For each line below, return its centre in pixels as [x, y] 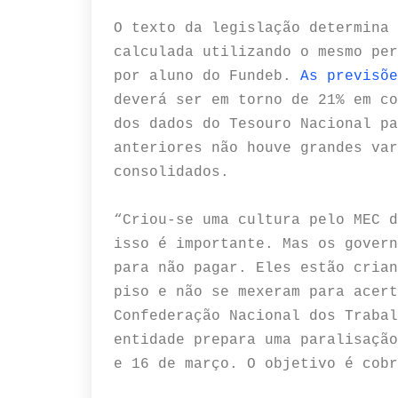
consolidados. [171, 172]
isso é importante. [198, 244]
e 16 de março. [180, 364]
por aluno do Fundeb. [207, 76]
